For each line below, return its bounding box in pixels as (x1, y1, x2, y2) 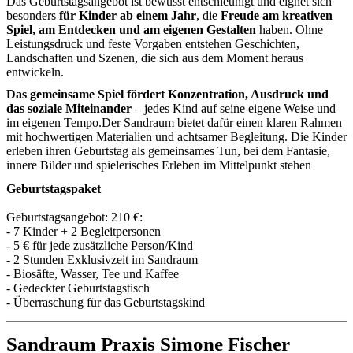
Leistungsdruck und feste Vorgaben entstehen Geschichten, (6, 37, 299, 50)
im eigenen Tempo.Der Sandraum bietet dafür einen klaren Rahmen (6, 116, 342, 129)
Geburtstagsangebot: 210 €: (6, 210, 143, 224)
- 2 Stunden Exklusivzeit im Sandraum (6, 253, 198, 266)
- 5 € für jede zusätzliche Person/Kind (6, 239, 193, 252)
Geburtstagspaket (6, 182, 101, 195)
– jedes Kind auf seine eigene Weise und (132, 102, 336, 115)
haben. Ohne (256, 23, 323, 36)
